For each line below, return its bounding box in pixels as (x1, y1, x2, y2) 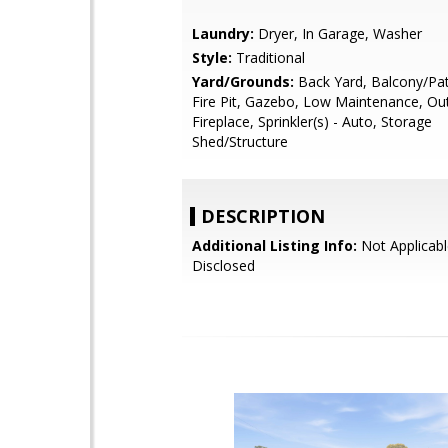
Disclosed (192, 256, 255, 275)
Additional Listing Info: (192, 236, 357, 255)
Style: (192, 48, 232, 67)
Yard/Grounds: (192, 72, 294, 91)
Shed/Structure (192, 132, 288, 151)
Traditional (232, 48, 305, 67)
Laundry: (192, 24, 254, 43)
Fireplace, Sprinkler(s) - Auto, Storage (192, 112, 432, 131)
